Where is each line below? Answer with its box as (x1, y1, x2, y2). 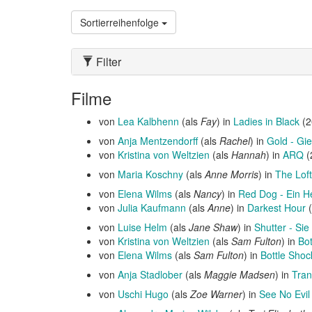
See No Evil (259, 287, 310, 301)
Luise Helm (118, 220, 167, 234)
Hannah (231, 148, 266, 162)
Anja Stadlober (118, 267, 182, 281)
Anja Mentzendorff (118, 134, 198, 148)
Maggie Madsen (204, 267, 275, 281)
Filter (93, 54, 121, 70)
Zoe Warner (190, 287, 242, 301)
